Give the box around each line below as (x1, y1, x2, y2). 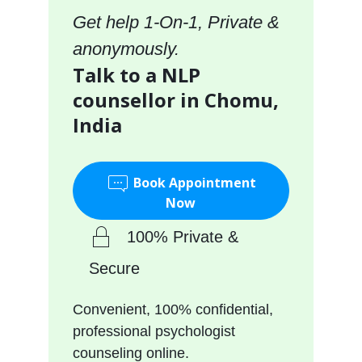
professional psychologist (72, 322, 235, 339)
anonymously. (72, 38, 179, 59)
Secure (88, 259, 140, 277)
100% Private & (126, 227, 238, 246)
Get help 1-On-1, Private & (72, 11, 280, 32)
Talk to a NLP (72, 61, 200, 88)
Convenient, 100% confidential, (72, 301, 273, 318)
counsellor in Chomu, (72, 86, 279, 113)
